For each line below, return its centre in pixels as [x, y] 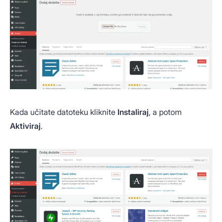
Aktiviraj [25, 126]
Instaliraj [133, 112]
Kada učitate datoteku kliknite [64, 112]
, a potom [165, 112]
